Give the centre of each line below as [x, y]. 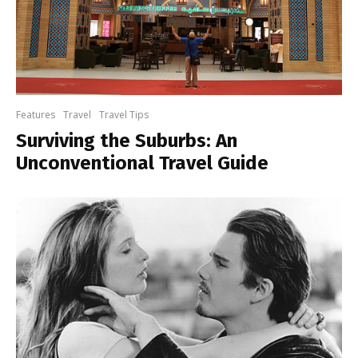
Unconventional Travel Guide [142, 163]
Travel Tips [124, 114]
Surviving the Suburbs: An [127, 140]
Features [36, 114]
